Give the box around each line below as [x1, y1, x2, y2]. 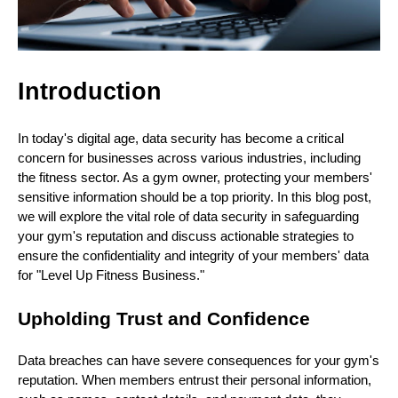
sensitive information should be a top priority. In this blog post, [18, 189, 371, 204]
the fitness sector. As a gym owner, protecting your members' [18, 170, 372, 185]
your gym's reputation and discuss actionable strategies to [18, 228, 354, 243]
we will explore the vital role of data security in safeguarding [18, 209, 359, 224]
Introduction [18, 78, 162, 106]
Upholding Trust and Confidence [18, 307, 310, 330]
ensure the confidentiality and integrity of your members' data [18, 248, 369, 263]
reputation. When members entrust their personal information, [18, 372, 371, 387]
